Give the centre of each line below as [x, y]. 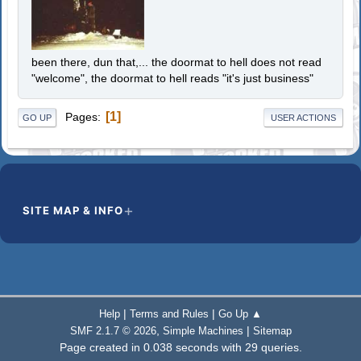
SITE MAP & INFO [73, 211]
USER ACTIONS [303, 118]
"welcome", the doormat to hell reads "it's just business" [173, 79]
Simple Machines [203, 331]
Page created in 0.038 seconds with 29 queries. [180, 348]
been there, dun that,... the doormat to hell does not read [177, 62]
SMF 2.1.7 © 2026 [113, 331]
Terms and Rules [169, 314]
